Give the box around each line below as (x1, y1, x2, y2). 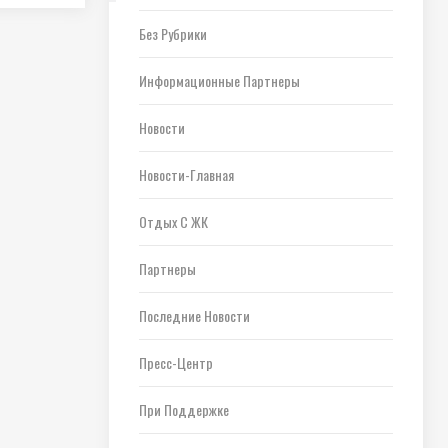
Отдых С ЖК (138, 211, 208, 232)
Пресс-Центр (138, 352, 213, 373)
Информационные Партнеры (138, 70, 300, 91)
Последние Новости (138, 305, 250, 326)
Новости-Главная (138, 164, 234, 185)
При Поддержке (138, 399, 229, 420)
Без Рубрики (138, 23, 207, 44)
